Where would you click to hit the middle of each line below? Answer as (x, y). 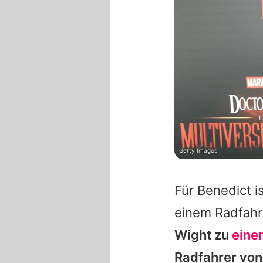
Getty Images (198, 151)
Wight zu (203, 235)
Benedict (224, 190)
